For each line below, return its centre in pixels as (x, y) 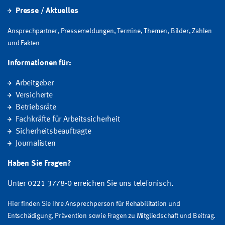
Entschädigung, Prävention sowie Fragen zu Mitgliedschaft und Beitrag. (112, 216)
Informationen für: (39, 64)
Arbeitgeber (34, 84)
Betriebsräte (36, 108)
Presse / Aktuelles (47, 11)
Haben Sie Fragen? (39, 164)
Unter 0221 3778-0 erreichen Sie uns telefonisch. (91, 184)
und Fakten (24, 43)
